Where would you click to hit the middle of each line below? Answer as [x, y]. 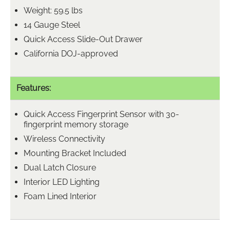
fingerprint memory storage [76, 124]
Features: [34, 88]
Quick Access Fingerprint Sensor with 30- [101, 114]
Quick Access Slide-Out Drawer [83, 39]
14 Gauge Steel [52, 25]
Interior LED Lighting [62, 182]
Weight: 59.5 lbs [53, 10]
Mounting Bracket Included [75, 153]
